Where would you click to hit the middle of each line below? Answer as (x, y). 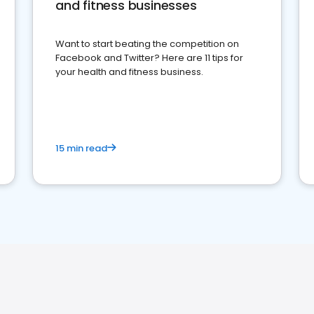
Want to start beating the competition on (147, 44)
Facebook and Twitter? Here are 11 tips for (149, 58)
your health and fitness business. (129, 72)
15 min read (81, 148)
